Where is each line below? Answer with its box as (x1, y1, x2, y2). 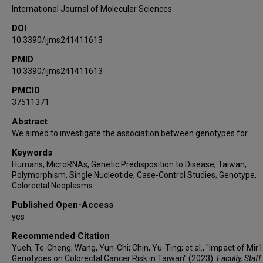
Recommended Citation (12, 230, 110, 241)
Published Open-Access (12, 199, 113, 210)
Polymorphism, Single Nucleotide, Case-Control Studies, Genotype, (12, 170, 257, 180)
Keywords (12, 147, 52, 158)
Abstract (12, 116, 48, 127)
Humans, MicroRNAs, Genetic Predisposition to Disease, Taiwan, (12, 159, 247, 169)
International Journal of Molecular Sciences (12, 4, 172, 14)
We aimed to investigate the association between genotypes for (12, 128, 248, 138)
